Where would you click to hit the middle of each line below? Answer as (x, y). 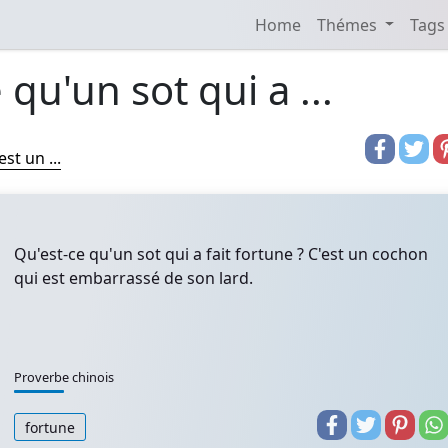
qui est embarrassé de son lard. (133, 278)
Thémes (348, 24)
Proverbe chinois (64, 377)
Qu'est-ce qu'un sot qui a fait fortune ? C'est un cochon (221, 254)
